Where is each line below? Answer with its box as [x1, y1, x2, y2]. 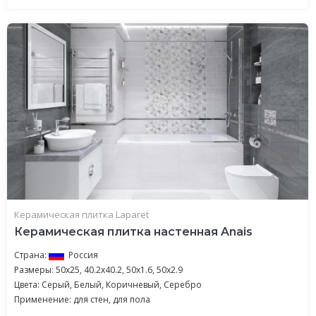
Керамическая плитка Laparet [14, 208, 149, 221]
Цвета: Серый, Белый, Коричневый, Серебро [14, 279, 202, 291]
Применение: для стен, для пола [14, 293, 150, 305]
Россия [68, 249, 98, 261]
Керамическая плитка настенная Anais [14, 225, 253, 238]
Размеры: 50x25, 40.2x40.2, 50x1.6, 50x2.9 [14, 264, 183, 276]
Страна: [14, 249, 49, 261]
